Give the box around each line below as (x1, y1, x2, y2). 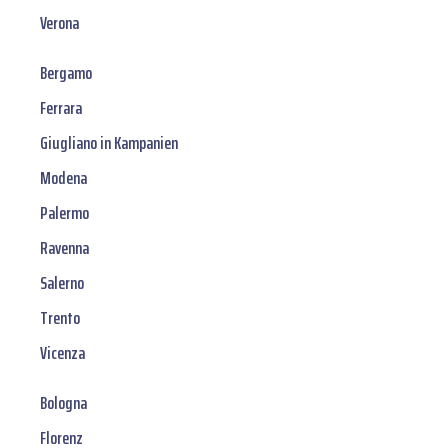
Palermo (40, 199, 89, 228)
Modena (40, 164, 87, 193)
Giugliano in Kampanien (40, 129, 178, 158)
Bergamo (40, 59, 92, 88)
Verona (40, 9, 79, 38)
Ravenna (40, 234, 89, 263)
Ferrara (40, 94, 82, 123)
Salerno (40, 269, 84, 298)
